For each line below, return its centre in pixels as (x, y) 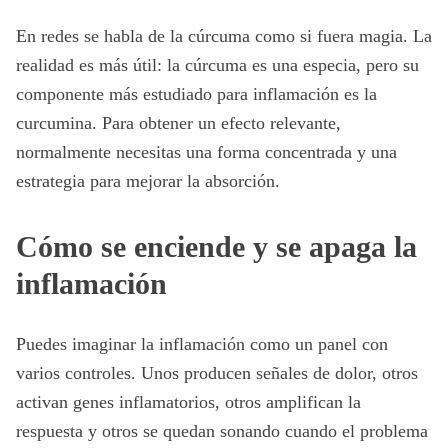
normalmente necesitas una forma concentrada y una (206, 152)
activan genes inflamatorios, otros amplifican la (188, 402)
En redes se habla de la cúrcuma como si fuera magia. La (224, 36)
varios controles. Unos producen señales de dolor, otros (217, 373)
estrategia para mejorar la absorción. (148, 181)
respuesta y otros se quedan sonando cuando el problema (222, 431)
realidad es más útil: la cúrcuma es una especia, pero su (217, 65)
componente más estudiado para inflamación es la (196, 94)
